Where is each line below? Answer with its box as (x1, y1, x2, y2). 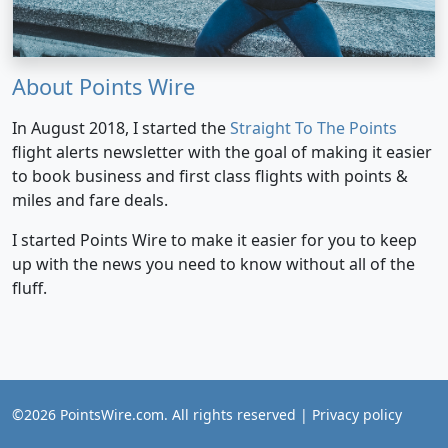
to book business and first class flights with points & (12, 164, 408, 187)
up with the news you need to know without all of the (12, 252, 415, 275)
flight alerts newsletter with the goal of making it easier (12, 140, 432, 163)
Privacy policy (312, 404, 402, 424)
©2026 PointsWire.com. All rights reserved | (12, 404, 312, 424)
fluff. (12, 276, 47, 299)
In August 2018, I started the (12, 116, 230, 139)
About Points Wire (12, 71, 195, 101)
